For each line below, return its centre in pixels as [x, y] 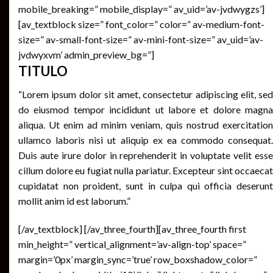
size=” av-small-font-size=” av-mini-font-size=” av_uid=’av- [141, 39]
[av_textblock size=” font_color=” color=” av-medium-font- [141, 24]
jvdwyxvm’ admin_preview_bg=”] [86, 54]
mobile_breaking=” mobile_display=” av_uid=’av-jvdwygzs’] [141, 9]
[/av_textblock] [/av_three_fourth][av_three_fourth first [132, 229]
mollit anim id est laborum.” [74, 201]
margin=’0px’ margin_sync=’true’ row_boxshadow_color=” [138, 259]
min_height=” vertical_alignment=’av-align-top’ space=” [132, 244]
